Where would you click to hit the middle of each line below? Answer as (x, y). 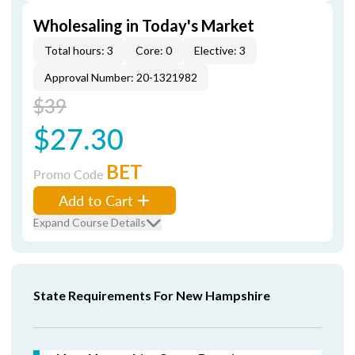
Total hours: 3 (79, 50)
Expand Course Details (90, 222)
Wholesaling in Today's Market (144, 25)
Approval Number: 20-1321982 (121, 77)
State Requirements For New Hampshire (152, 295)
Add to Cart (96, 200)
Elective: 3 (220, 50)
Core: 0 (154, 50)
